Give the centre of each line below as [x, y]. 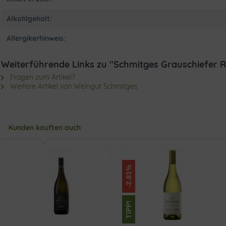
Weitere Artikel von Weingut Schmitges [73, 86]
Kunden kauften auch [45, 128]
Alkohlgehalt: [29, 19]
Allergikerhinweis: [36, 38]
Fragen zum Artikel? [42, 77]
